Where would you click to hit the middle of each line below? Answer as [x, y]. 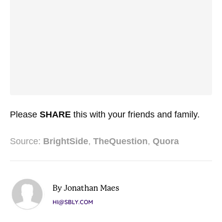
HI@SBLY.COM [73, 202]
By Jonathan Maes [86, 188]
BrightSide [66, 141]
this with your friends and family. [135, 114]
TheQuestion [120, 141]
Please [25, 114]
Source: [27, 141]
